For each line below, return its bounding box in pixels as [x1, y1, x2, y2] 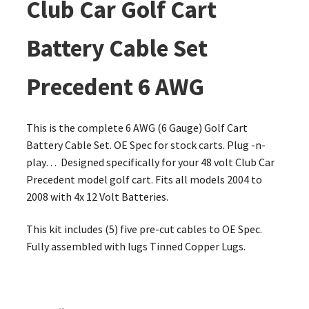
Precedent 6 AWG [26, 71, 204, 102]
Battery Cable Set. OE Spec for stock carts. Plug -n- [26, 137, 266, 152]
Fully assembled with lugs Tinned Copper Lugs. [26, 239, 246, 254]
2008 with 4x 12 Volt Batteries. [26, 189, 168, 203]
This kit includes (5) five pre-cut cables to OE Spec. [26, 222, 262, 237]
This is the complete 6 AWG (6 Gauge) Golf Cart [26, 120, 248, 134]
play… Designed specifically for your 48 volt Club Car [26, 154, 275, 169]
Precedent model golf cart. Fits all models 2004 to [26, 172, 262, 186]
